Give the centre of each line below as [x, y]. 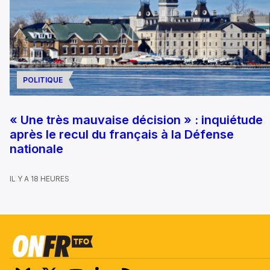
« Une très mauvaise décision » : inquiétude [136, 120]
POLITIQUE [43, 80]
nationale [36, 149]
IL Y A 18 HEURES [39, 178]
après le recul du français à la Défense [122, 134]
